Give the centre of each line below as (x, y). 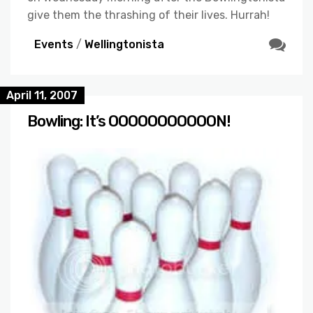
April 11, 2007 (42, 96)
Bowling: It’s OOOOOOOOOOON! (129, 122)
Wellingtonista (124, 44)
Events (54, 44)
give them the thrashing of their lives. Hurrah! (148, 15)
